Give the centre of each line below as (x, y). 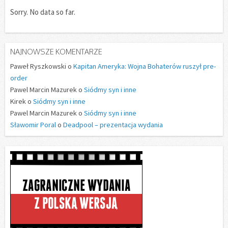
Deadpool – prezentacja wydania (113, 125)
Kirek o (22, 102)
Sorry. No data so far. (43, 12)
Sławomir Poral (33, 125)
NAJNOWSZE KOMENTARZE (56, 52)
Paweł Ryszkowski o (42, 66)
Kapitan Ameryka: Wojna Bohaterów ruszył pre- (145, 66)
